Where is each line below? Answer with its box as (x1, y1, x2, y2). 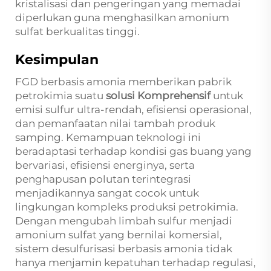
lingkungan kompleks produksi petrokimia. (15, 201, 238, 213)
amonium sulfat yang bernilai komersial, (15, 229, 222, 241)
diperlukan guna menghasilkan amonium (15, 11, 229, 24)
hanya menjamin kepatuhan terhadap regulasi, (15, 256, 256, 269)
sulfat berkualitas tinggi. (15, 25, 140, 38)
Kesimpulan (15, 51, 99, 68)
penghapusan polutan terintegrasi (15, 173, 191, 185)
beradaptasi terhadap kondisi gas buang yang (15, 145, 252, 157)
